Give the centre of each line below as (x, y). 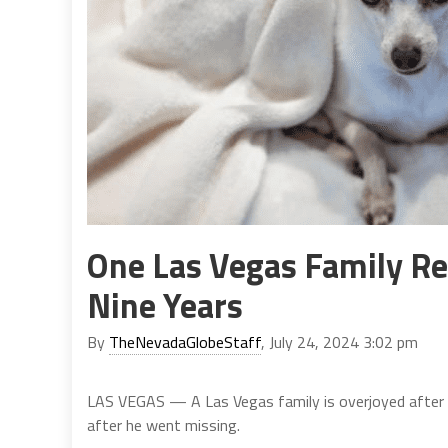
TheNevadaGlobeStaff (185, 342)
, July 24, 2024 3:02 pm (339, 342)
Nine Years (165, 305)
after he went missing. (163, 425)
